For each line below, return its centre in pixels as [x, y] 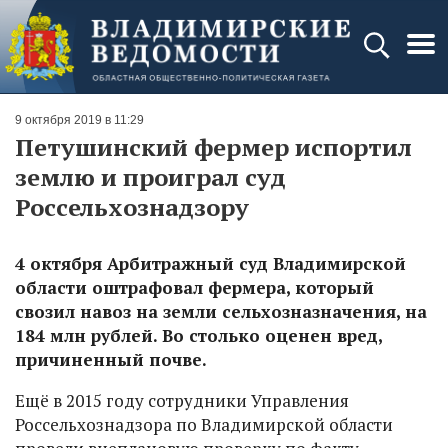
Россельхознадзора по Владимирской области [204, 424]
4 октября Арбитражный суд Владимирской [210, 263]
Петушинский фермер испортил [213, 147]
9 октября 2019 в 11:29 [79, 120]
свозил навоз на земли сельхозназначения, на [221, 311]
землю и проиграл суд [150, 177]
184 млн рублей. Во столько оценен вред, [198, 335]
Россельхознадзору [132, 207]
